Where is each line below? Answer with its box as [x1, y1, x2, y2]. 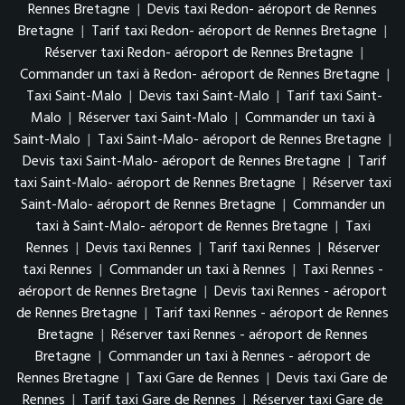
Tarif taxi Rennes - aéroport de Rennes [155, 301, 389, 325]
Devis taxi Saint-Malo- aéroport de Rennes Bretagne [22, 149, 341, 174]
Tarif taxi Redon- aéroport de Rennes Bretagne [91, 19, 377, 43]
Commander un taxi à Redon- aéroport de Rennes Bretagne [19, 62, 380, 87]
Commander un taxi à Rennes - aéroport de [108, 344, 371, 369]
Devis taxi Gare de [277, 366, 388, 391]
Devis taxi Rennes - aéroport [214, 279, 387, 304]
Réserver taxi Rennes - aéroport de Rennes [110, 323, 368, 347]
